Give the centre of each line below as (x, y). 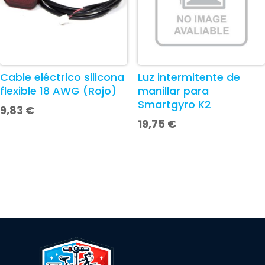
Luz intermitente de (189, 77)
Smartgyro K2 (174, 105)
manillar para (173, 91)
